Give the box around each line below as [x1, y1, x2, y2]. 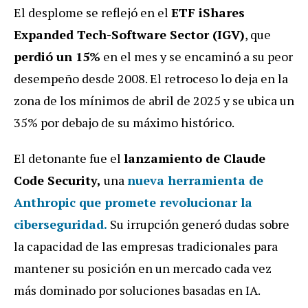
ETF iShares [171, 3, 245, 21]
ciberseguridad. [14, 215, 107, 232]
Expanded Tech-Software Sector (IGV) [14, 25, 245, 43]
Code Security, [14, 171, 101, 188]
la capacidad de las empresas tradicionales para [14, 237, 278, 254]
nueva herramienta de [127, 171, 263, 188]
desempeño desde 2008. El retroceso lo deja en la [14, 69, 288, 87]
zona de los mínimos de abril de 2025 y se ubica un [14, 91, 294, 109]
